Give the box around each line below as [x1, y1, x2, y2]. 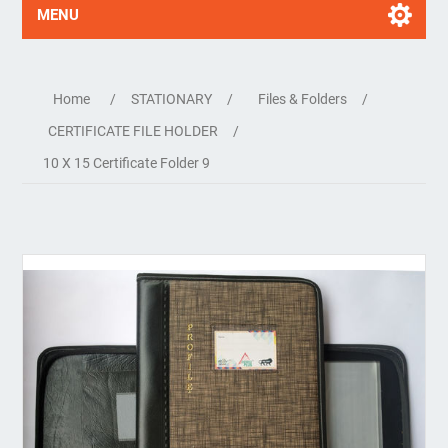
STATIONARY [131, 91, 213, 107]
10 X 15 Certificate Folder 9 [43, 155, 211, 171]
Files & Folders [258, 91, 348, 107]
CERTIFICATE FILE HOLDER [48, 123, 219, 139]
